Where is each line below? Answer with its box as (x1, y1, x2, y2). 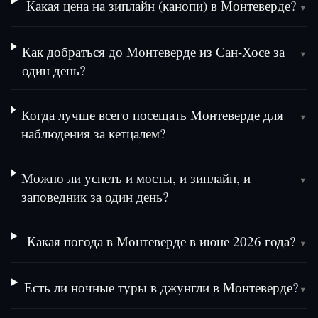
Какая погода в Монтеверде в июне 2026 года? (27, 232, 296, 251)
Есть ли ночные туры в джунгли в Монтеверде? (24, 278, 299, 297)
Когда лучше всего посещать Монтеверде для (21, 106, 283, 124)
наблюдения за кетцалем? (21, 124, 165, 143)
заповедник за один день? (21, 187, 169, 206)
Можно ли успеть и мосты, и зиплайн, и (21, 169, 251, 187)
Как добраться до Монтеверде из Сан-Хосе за (22, 43, 285, 61)
